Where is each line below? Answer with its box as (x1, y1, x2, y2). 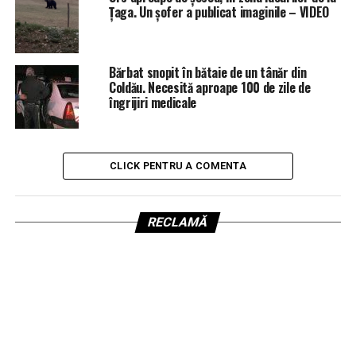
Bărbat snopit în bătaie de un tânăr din (108, 63, 307, 82)
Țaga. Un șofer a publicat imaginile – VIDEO (108, 2, 330, 21)
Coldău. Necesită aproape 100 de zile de (108, 78, 311, 97)
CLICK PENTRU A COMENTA (110, 160, 246, 172)
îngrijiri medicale (108, 93, 197, 112)
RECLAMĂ (146, 215, 211, 230)
